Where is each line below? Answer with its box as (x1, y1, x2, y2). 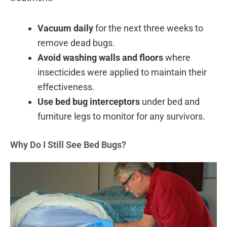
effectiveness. (37, 82, 95, 93)
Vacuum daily (37, 23, 93, 34)
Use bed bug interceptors (37, 96, 140, 107)
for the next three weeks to (93, 23, 203, 34)
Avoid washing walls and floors (37, 52, 163, 63)
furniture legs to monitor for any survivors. (37, 111, 205, 122)
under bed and (140, 96, 200, 107)
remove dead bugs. (37, 37, 115, 49)
